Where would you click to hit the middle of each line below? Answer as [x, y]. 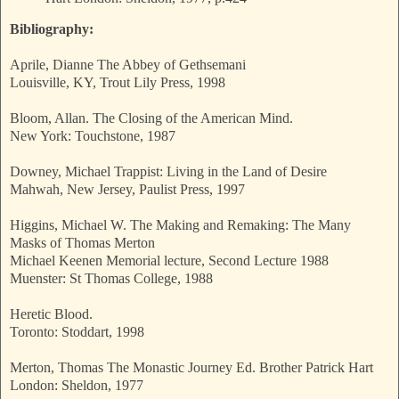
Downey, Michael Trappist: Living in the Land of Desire [168, 172]
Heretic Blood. [51, 314]
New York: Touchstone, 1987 [93, 136]
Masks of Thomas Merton [82, 243]
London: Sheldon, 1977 [77, 386]
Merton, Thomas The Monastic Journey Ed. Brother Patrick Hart [191, 368]
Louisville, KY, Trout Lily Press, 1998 [118, 83]
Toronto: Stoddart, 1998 [77, 332]
